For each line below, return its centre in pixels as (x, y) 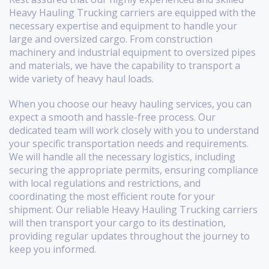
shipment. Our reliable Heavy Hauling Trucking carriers (133, 210)
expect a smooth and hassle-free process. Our (112, 117)
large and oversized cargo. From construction (111, 39)
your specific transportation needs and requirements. (129, 144)
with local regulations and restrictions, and (105, 183)
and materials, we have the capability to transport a (125, 66)
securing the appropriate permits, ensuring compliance (134, 170)
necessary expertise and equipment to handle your (123, 26)
